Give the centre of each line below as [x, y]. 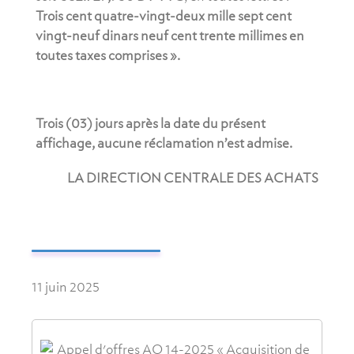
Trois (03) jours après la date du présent [151, 124]
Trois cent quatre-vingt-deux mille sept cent [164, 15]
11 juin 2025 [66, 286]
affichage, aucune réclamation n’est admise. [164, 143]
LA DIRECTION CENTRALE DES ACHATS [193, 177]
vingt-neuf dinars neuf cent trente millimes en [170, 35]
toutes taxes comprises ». [108, 55]
